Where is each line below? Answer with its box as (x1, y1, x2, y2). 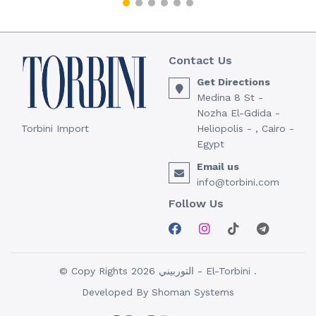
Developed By (82, 286, 152, 298)
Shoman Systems (152, 286, 234, 298)
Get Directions (197, 76, 270, 88)
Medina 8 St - (197, 92, 263, 104)
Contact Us (169, 54, 232, 68)
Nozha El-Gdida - (197, 107, 280, 119)
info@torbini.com (197, 176, 279, 188)
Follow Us (169, 197, 224, 211)
